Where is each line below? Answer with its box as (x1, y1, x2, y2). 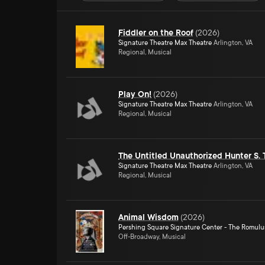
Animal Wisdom (118, 212, 179, 222)
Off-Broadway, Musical (118, 233, 186, 241)
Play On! (118, 89, 151, 99)
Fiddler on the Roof (118, 28, 193, 37)
